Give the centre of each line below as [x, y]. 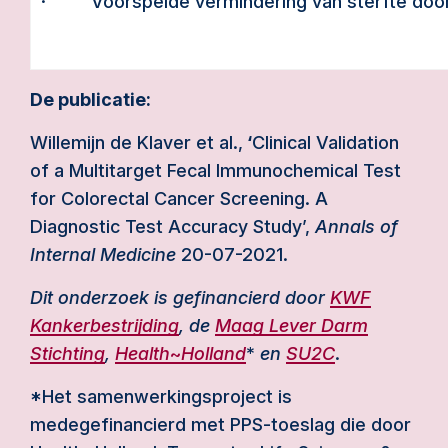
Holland [213, 353]
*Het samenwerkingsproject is [161, 396]
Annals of [356, 226]
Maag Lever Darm [291, 325]
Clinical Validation [325, 142]
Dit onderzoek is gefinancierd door [180, 297]
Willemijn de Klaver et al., [136, 142]
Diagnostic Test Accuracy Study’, [172, 226]
